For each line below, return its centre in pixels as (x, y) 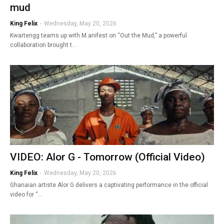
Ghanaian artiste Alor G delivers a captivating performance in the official (109, 185)
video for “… (26, 194)
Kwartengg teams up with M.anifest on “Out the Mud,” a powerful (98, 35)
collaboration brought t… (43, 45)
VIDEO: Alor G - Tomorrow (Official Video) (107, 157)
